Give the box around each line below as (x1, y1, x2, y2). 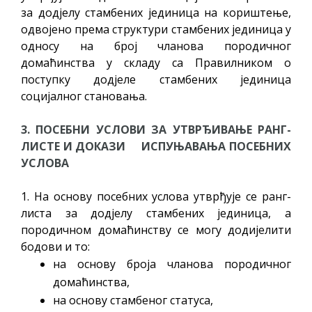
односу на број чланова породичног (21, 38, 291, 54)
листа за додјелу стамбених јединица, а (21, 205, 291, 221)
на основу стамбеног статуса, (53, 292, 213, 308)
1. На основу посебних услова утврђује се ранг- (21, 188, 291, 204)
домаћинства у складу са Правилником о (21, 54, 291, 70)
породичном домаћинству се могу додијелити (21, 221, 291, 237)
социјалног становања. (21, 88, 147, 104)
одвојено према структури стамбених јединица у (21, 21, 291, 37)
